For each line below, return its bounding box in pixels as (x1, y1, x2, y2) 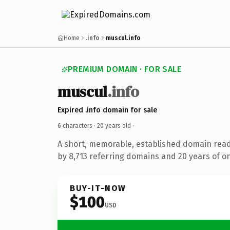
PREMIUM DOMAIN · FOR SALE (68, 64, 181, 74)
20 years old (97, 122, 131, 129)
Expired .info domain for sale (57, 105, 157, 114)
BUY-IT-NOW (70, 183, 126, 193)
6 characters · (57, 122, 97, 129)
